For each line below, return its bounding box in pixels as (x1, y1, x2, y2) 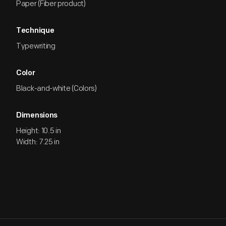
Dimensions (16, 112, 58, 120)
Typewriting (16, 41, 55, 51)
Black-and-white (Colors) (16, 84, 97, 93)
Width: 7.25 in (16, 137, 60, 147)
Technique (16, 27, 54, 35)
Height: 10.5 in (16, 126, 61, 136)
